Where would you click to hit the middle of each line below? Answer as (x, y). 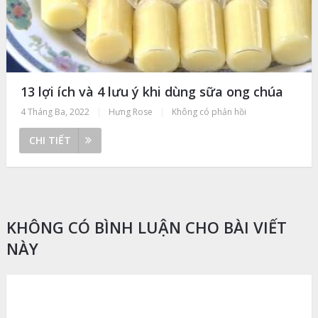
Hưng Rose (130, 112)
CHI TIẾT (50, 141)
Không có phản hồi (209, 112)
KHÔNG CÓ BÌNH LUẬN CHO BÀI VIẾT (146, 227)
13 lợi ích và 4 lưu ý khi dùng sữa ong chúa (152, 92)
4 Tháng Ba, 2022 (55, 112)
